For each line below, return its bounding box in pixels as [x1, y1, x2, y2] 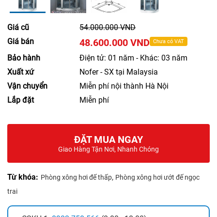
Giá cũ [7, 23, 29, 32]
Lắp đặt [7, 95, 34, 105]
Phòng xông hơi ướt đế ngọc [115, 173, 200, 182]
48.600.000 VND [79, 37, 150, 49]
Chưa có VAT [153, 38, 185, 45]
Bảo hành [7, 53, 40, 63]
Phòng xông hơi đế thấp [41, 173, 112, 182]
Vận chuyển [7, 81, 47, 91]
